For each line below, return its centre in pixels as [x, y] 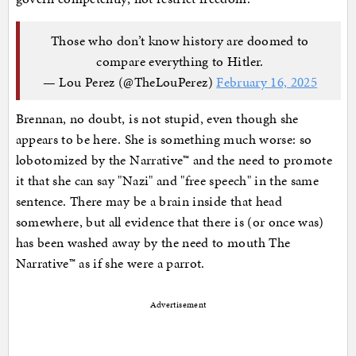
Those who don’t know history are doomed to [180, 40]
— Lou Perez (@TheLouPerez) [130, 81]
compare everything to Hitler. [180, 61]
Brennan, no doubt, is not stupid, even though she [157, 119]
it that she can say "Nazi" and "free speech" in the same [167, 181]
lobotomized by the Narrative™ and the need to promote [174, 160]
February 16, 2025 [267, 81]
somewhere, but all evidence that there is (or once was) [170, 222]
